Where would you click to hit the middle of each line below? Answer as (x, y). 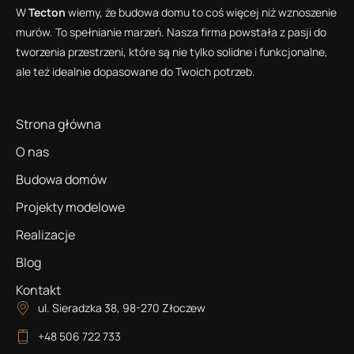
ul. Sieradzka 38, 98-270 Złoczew (121, 308)
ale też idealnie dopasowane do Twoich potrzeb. (137, 72)
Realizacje (45, 235)
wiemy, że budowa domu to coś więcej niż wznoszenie (201, 13)
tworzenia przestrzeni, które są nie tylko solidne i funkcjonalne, (172, 52)
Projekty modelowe (70, 207)
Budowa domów (61, 180)
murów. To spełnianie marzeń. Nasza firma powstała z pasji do (171, 32)
